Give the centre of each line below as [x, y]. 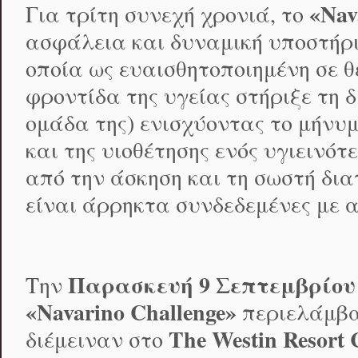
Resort [314, 340]
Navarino [81, 312]
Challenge [178, 312]
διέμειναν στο [97, 340]
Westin [245, 340]
